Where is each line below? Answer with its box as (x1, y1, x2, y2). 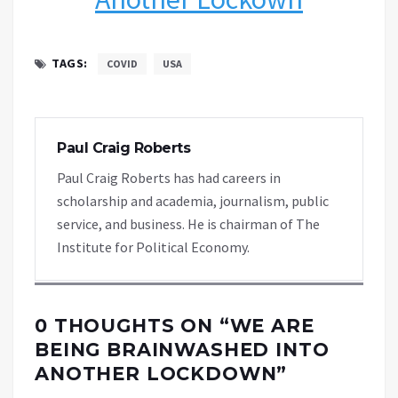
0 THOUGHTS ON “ (35, 314, 230, 337)
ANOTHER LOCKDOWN (35, 362, 277, 385)
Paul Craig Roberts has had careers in (57, 168, 281, 187)
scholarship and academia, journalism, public (57, 191, 329, 210)
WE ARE (229, 314, 314, 337)
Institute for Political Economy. (57, 237, 250, 256)
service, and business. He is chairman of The (57, 214, 320, 233)
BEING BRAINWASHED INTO (35, 338, 330, 361)
